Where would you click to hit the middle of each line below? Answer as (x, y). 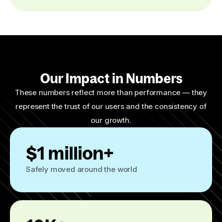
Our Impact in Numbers (111, 78)
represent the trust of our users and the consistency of (111, 106)
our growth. (111, 120)
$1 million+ (70, 153)
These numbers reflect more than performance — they (111, 92)
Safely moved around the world (82, 169)
